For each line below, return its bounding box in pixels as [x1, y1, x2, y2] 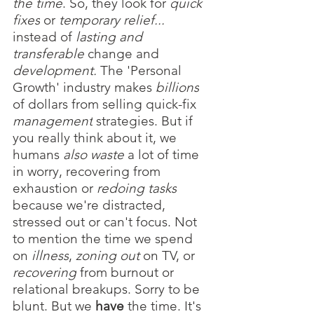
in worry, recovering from [13, 163, 164, 180]
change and [84, 46, 163, 62]
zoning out [76, 247, 143, 264]
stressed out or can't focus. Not [13, 214, 200, 231]
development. [13, 62, 97, 79]
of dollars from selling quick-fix [13, 96, 200, 113]
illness [32, 247, 69, 264]
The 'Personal [97, 62, 185, 79]
